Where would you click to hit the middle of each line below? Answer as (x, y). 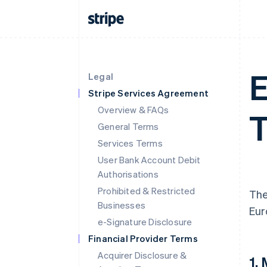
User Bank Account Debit (149, 160)
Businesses (122, 205)
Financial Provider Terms (143, 238)
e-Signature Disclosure (145, 222)
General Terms (128, 126)
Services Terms (130, 143)
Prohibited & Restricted (147, 191)
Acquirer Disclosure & (142, 255)
